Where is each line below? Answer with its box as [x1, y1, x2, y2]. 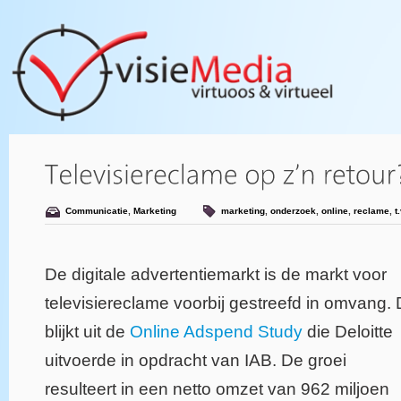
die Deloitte [303, 322, 393, 342]
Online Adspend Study [130, 322, 303, 342]
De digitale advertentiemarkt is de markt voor [45, 265, 387, 285]
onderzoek [270, 206, 316, 217]
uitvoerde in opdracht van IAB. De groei [45, 351, 346, 371]
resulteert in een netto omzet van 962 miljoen [45, 380, 389, 399]
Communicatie [65, 206, 128, 217]
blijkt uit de [45, 322, 130, 342]
